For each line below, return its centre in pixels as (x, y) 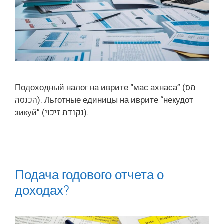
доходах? (44, 191)
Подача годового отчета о (89, 176)
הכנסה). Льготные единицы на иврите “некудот (26, 100)
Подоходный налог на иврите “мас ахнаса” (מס (100, 88)
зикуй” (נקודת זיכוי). (87, 113)
